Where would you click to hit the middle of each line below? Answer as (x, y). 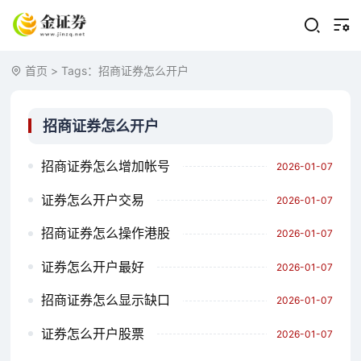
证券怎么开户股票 (92, 333)
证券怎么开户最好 (92, 266)
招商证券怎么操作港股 (105, 233)
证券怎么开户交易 (92, 199)
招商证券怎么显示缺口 (105, 300)
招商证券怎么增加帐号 (105, 166)
